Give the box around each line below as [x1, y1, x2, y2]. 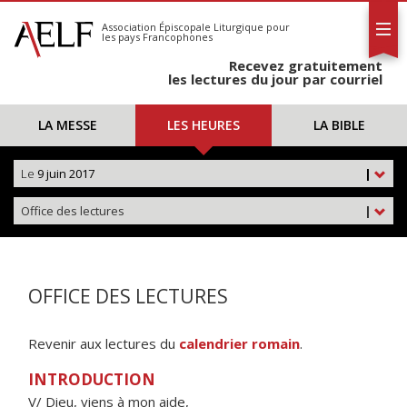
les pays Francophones [102, 30, 213, 44]
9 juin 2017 [35, 165, 94, 182]
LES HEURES [166, 116, 240, 134]
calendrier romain [179, 334, 300, 352]
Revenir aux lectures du [28, 334, 179, 352]
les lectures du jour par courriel [168, 70, 382, 88]
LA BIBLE [313, 116, 365, 134]
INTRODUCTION [28, 369, 155, 390]
